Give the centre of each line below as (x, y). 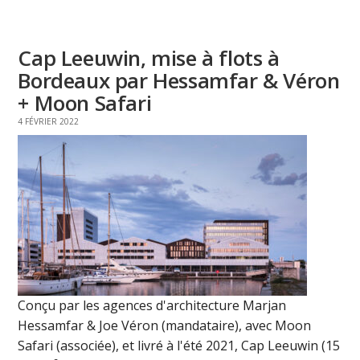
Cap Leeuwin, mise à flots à (149, 58)
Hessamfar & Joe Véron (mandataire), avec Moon (165, 326)
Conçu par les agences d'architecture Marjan (152, 306)
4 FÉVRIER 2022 (49, 122)
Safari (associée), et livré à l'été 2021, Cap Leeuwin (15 (179, 346)
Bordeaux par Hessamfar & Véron (179, 81)
